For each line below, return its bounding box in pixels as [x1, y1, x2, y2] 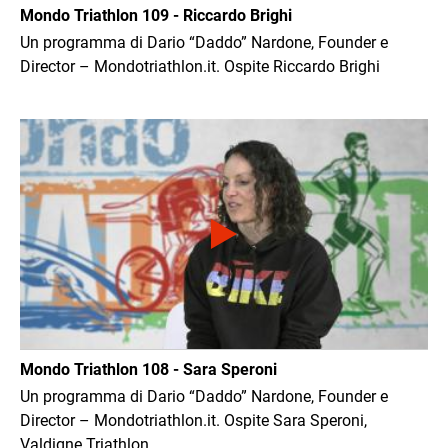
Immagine [19, 120, 92, 140]
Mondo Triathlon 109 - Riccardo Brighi [20, 6, 292, 26]
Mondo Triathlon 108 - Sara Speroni [20, 360, 277, 380]
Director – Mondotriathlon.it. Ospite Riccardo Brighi [20, 57, 380, 77]
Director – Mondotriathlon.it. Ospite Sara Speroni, [20, 411, 367, 431]
